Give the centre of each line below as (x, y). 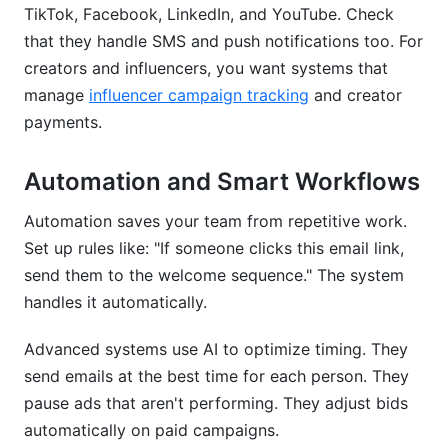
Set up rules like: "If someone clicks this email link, (214, 248)
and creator (355, 95)
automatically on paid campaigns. (151, 430)
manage (56, 95)
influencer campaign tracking (199, 95)
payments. (63, 122)
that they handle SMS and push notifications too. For (223, 41)
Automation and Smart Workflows (222, 181)
